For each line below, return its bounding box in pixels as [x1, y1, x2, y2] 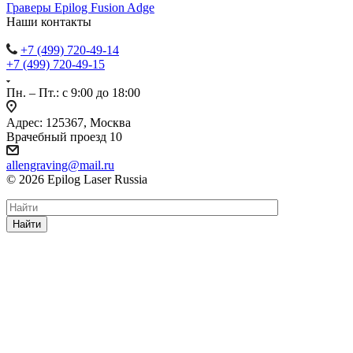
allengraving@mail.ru [6, 158, 114, 173]
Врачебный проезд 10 [6, 130, 122, 144]
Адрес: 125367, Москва [6, 116, 131, 130]
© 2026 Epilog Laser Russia [6, 173, 147, 187]
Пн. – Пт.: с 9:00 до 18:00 [6, 86, 140, 100]
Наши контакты [6, 15, 91, 29]
